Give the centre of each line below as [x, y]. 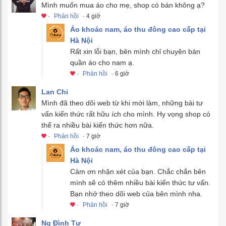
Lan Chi [55, 92]
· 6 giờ [120, 73]
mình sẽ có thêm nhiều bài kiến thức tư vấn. [140, 182]
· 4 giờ [91, 16]
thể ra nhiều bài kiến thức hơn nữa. [98, 125]
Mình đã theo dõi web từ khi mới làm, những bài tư [122, 103]
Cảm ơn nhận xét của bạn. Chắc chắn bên [138, 171]
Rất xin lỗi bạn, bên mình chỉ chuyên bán [135, 51]
